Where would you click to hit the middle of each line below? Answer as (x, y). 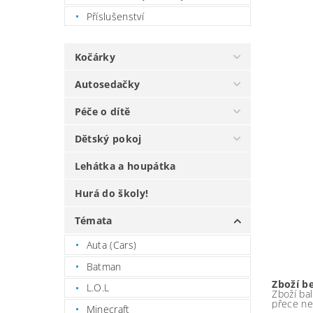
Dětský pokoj (108, 139)
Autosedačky (107, 85)
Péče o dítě (102, 112)
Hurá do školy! (111, 194)
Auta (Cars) (111, 245)
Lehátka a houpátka (125, 166)
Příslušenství (115, 16)
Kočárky (95, 57)
